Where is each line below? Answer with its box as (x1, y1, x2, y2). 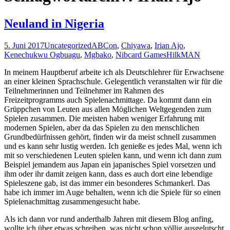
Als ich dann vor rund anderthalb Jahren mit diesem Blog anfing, (4, 214, 214, 223)
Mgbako (84, 50, 111, 59)
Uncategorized (44, 41, 91, 50)
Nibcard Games (116, 50, 166, 59)
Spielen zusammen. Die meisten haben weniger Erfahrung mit (4, 113, 204, 123)
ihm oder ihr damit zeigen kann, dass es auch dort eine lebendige (4, 169, 213, 178)
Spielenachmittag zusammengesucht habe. (4, 197, 140, 206)
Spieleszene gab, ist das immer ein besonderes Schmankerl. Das (4, 178, 210, 187)
